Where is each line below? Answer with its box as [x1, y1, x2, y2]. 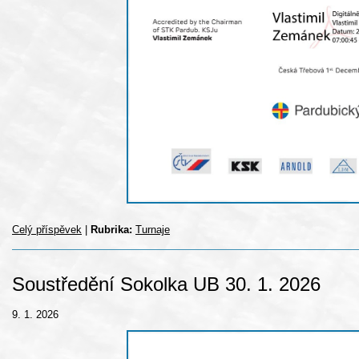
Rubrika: [91, 224, 132, 236]
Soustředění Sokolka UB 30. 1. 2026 [12, 273, 321, 296]
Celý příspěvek [12, 224, 82, 236]
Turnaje [135, 224, 170, 236]
